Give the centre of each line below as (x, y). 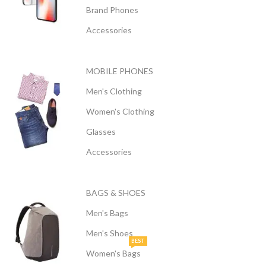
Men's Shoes (110, 233)
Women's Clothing (120, 111)
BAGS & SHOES (116, 193)
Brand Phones (112, 10)
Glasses (101, 132)
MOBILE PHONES (120, 71)
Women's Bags (113, 253)
